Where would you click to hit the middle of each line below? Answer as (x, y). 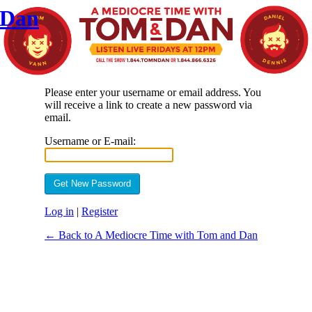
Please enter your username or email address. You (153, 92)
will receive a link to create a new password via (148, 105)
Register (100, 211)
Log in (59, 211)
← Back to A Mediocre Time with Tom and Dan (151, 235)
